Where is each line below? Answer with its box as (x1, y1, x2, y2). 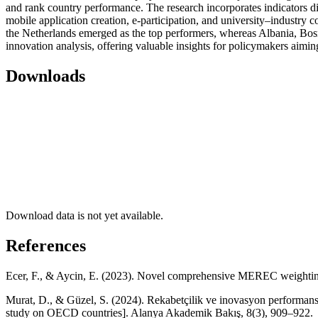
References (6, 236, 86, 255)
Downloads (6, 67, 85, 86)
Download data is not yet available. (6, 209, 163, 221)
